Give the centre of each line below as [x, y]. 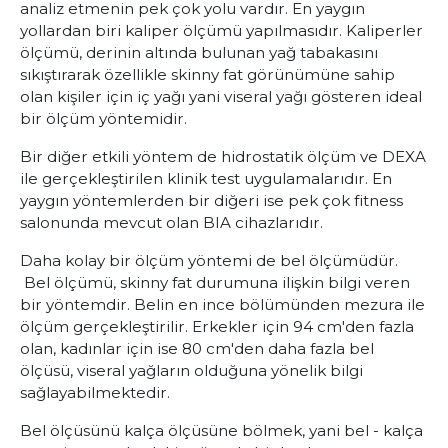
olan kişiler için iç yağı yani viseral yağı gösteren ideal [221, 96]
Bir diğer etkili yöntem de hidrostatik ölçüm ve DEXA [223, 156]
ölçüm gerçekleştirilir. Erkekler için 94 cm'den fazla [217, 326]
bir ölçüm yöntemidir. [103, 118]
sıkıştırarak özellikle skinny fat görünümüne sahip [207, 74]
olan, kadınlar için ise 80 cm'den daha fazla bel [197, 348]
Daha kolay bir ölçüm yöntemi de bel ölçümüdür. [209, 260]
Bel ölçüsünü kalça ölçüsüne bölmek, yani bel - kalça [221, 430]
